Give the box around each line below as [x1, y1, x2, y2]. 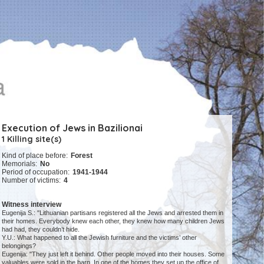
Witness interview [2, 200, 62, 209]
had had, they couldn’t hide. [2, 226, 80, 233]
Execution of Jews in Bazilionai [2, 122, 143, 134]
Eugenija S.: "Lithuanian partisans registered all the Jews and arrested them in [2, 209, 224, 217]
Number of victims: [2, 176, 61, 185]
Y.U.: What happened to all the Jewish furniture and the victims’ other [2, 234, 197, 242]
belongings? [2, 242, 37, 250]
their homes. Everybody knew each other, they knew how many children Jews [2, 217, 225, 225]
